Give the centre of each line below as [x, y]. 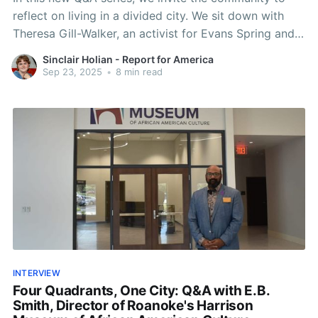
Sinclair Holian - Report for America [128, 60]
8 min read [137, 72]
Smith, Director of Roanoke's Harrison [133, 306]
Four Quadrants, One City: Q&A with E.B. [141, 291]
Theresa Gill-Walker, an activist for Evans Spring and [153, 33]
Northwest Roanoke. [67, 51]
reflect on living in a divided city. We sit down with [148, 15]
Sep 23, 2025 [72, 72]
